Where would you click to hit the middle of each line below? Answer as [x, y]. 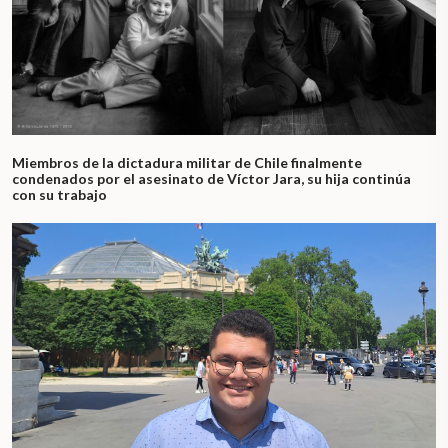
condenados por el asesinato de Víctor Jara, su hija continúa [211, 179]
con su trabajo [59, 195]
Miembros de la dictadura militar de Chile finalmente [187, 163]
